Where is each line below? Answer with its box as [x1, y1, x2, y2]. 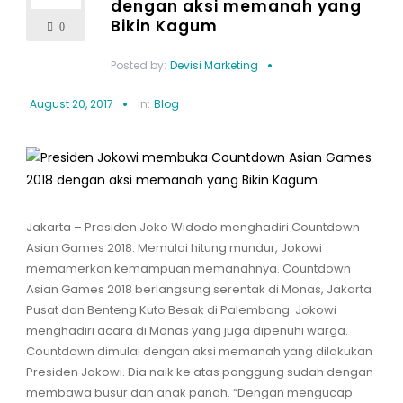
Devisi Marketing [169, 58, 258, 74]
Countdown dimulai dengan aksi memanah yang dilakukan [25, 343, 372, 361]
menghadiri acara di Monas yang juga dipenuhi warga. [25, 322, 348, 340]
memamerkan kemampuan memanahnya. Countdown [25, 260, 351, 278]
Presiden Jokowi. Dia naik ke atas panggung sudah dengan [25, 363, 373, 381]
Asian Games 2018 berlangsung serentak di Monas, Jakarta [25, 281, 372, 299]
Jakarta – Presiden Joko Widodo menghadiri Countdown [25, 219, 360, 237]
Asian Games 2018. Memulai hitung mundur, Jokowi [25, 239, 322, 257]
